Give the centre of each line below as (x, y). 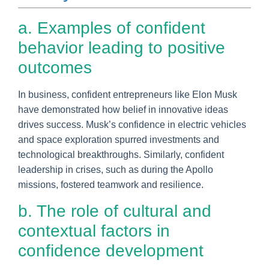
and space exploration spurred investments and (119, 139)
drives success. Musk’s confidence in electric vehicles (132, 124)
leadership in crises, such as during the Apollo (116, 169)
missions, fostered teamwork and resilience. (111, 184)
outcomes (55, 67)
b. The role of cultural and (115, 211)
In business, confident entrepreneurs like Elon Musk (128, 94)
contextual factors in (94, 231)
